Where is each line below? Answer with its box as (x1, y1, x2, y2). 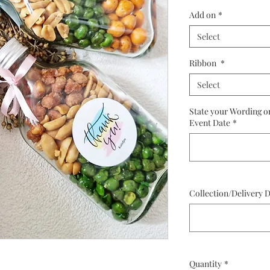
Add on (189, 9, 216, 21)
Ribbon (189, 57, 218, 69)
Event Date (189, 117, 230, 129)
